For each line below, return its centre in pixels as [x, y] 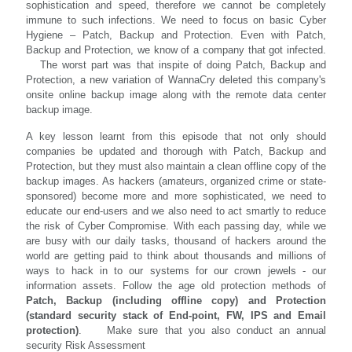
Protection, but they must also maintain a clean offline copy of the [176, 166]
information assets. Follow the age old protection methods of [176, 286]
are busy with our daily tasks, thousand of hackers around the [176, 241]
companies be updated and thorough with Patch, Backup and [176, 151]
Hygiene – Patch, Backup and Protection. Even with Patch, [176, 35]
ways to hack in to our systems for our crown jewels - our [176, 271]
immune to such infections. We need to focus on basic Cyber [176, 20]
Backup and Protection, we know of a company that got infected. [176, 50]
